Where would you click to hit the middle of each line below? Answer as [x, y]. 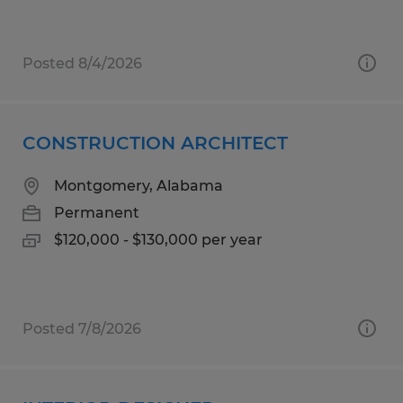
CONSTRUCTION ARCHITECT [155, 143]
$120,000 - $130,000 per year [158, 239]
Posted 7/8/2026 [82, 328]
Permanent [97, 212]
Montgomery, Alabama [139, 185]
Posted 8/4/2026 [82, 63]
